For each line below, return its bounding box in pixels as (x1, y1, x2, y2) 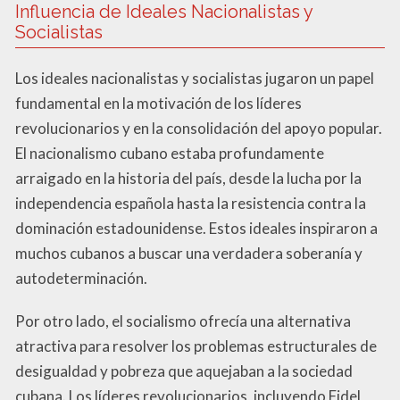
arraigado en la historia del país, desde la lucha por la (15, 168, 362, 187)
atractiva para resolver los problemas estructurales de (15, 336, 377, 355)
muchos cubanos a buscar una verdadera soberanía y (15, 243, 362, 262)
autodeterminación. (15, 268, 147, 287)
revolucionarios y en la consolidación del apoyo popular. (15, 118, 382, 137)
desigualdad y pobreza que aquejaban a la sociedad (15, 361, 353, 380)
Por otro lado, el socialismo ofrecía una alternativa (15, 311, 351, 330)
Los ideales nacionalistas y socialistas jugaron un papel (15, 68, 374, 87)
